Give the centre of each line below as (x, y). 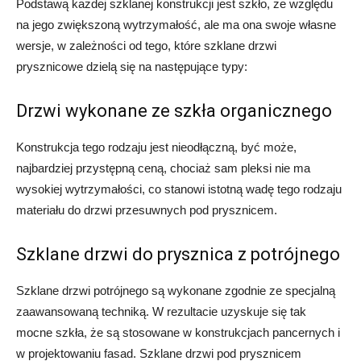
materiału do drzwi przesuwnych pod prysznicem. (147, 210)
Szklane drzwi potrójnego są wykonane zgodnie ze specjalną (176, 290)
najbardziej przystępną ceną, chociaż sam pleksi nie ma (163, 168)
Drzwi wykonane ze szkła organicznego (174, 110)
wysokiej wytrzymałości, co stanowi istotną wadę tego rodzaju (179, 189)
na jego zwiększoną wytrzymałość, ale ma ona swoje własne (176, 24)
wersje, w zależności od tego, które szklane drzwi (146, 45)
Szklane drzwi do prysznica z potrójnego (178, 254)
